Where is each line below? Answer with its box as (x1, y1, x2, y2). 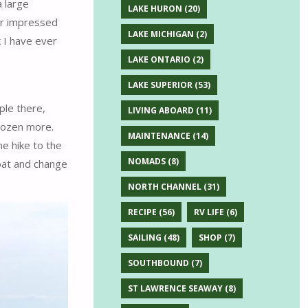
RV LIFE (193, 206, 224, 219)
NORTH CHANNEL (127, 181, 201, 193)
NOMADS (127, 155, 166, 168)
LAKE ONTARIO (127, 54, 190, 66)
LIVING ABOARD (127, 104, 194, 117)
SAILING (127, 232, 162, 244)
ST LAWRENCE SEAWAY (127, 283, 223, 295)
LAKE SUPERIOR (127, 79, 192, 91)
